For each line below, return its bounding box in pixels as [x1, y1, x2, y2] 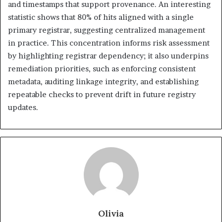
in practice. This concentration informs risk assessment [8, 38, 210, 48]
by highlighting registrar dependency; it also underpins [8, 51, 209, 60]
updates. [8, 102, 38, 112]
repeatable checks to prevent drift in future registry [8, 89, 196, 99]
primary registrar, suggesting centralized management [8, 25, 205, 35]
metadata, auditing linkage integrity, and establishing [8, 76, 199, 86]
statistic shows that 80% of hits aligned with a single [8, 12, 194, 22]
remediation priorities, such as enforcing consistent [8, 63, 196, 73]
